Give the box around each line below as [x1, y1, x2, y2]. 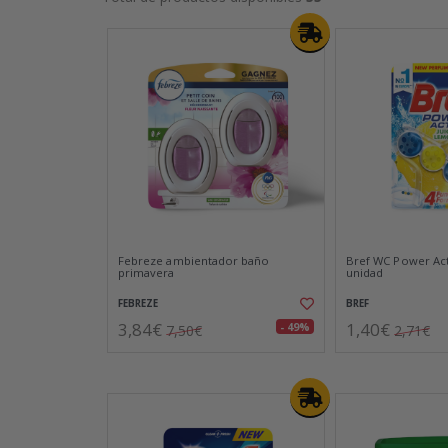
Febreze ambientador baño [118, 253, 270, 268]
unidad [346, 265, 384, 280]
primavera [118, 265, 175, 280]
